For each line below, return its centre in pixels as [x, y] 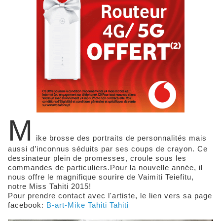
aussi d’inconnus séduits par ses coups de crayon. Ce [108, 149]
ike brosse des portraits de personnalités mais [121, 138]
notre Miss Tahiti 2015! [50, 186]
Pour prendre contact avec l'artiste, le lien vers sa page [110, 196]
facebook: [27, 205]
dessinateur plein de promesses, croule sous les [97, 158]
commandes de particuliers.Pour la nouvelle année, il [105, 168]
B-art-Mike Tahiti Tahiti [88, 205]
